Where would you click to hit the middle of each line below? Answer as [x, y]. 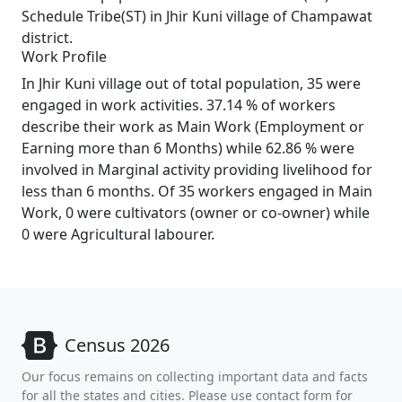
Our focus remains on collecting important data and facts [195, 376]
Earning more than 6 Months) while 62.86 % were [188, 148]
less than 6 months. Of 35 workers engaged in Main [197, 191]
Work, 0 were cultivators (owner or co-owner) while [196, 213]
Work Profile [64, 57]
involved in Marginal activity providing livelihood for [197, 170]
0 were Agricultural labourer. [118, 234]
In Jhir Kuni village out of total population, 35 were [191, 83]
